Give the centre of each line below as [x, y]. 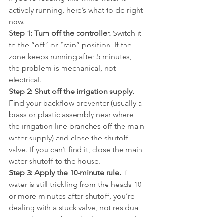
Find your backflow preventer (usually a [76, 103]
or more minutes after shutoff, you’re [73, 196]
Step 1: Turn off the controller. [60, 33]
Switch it [127, 33]
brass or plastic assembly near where [72, 115]
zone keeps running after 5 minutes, [71, 56]
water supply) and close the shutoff [70, 138]
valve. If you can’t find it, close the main [77, 149]
